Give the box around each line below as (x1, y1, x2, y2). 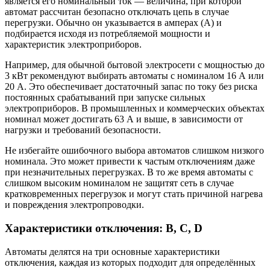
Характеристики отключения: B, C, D (5, 222, 202, 235)
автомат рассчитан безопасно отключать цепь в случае (5, 7, 229, 17)
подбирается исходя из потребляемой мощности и (5, 28, 210, 39)
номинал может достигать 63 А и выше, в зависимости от (5, 114, 243, 125)
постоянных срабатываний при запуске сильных (5, 92, 206, 103)
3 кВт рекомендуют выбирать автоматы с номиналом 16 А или (5, 71, 264, 81)
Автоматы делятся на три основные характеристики (5, 246, 220, 257)
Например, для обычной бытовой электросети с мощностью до (5, 60, 265, 71)
